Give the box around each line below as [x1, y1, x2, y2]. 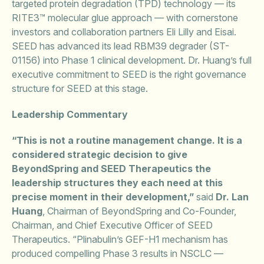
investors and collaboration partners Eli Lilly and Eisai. [12, 26, 236, 38]
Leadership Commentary [12, 108, 128, 120]
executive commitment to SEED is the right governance [12, 68, 246, 80]
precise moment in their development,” [12, 191, 194, 203]
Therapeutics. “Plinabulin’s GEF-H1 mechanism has [12, 233, 228, 245]
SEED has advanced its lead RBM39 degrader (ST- [12, 40, 229, 52]
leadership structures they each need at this [12, 177, 223, 189]
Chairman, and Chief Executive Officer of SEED [12, 219, 213, 231]
